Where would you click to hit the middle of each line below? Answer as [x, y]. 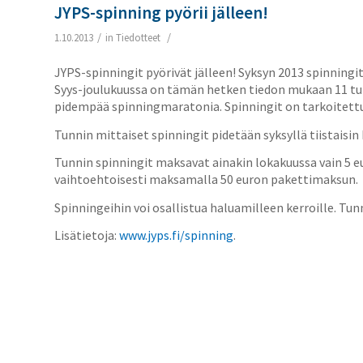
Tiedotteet [138, 38]
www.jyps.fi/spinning [176, 235]
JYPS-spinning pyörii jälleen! [161, 13]
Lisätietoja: [87, 235]
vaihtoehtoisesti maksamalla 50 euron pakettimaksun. [206, 179]
